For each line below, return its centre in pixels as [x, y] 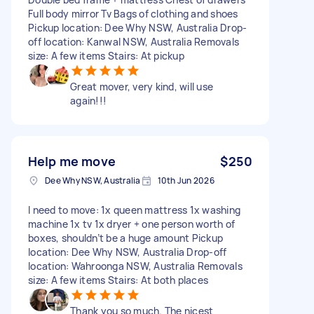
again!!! [88, 100]
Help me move [72, 161]
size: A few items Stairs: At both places [118, 280]
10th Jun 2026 [186, 180]
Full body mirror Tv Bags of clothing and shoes [133, 13]
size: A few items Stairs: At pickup [106, 55]
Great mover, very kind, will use [142, 86]
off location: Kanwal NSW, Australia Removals [134, 41]
